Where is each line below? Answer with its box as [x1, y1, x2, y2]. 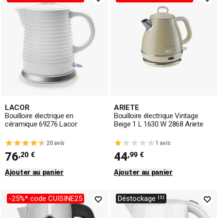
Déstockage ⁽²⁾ [118, 194, 164, 203]
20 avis [46, 140, 65, 146]
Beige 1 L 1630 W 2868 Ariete [114, 120, 203, 128]
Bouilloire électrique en [5, 111, 73, 120]
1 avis [155, 140, 171, 146]
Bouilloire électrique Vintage [114, 111, 199, 120]
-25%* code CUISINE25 [9, 194, 82, 203]
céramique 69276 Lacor [5, 120, 77, 128]
